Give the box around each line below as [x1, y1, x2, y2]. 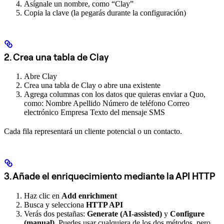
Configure [170, 209, 204, 218]
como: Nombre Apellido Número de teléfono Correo [24, 99, 189, 108]
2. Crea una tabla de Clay [4, 50, 108, 63]
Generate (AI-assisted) [87, 209, 162, 218]
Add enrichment [61, 191, 117, 200]
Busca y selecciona [24, 200, 86, 209]
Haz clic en [24, 191, 61, 200]
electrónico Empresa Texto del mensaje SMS [24, 108, 165, 117]
